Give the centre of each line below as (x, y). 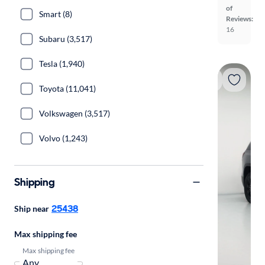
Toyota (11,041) (67, 88)
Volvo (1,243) (63, 138)
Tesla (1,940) (62, 64)
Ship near (32, 209)
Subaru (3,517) (66, 39)
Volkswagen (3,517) (75, 113)
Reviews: (240, 19)
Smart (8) (56, 14)
